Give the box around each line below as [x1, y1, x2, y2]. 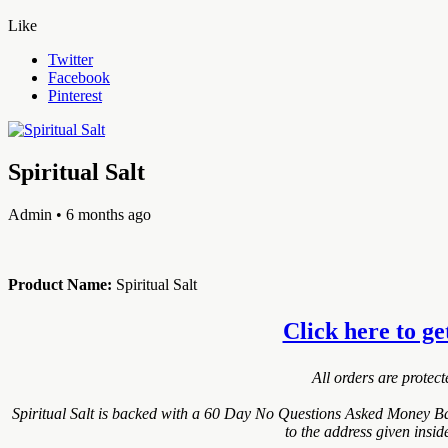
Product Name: [8, 275, 112, 293]
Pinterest [48, 86, 102, 104]
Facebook [48, 68, 110, 86]
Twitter [48, 50, 93, 68]
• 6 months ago [52, 205, 151, 223]
